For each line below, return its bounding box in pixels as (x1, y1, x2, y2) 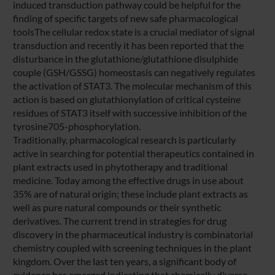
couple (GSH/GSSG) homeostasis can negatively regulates (12, 66, 255, 78)
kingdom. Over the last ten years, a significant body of (12, 255, 236, 267)
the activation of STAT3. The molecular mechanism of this (12, 79, 252, 91)
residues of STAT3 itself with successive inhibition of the (12, 106, 247, 118)
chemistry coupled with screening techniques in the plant (12, 241, 252, 254)
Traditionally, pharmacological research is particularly (12, 133, 236, 145)
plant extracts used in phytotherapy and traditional (12, 160, 228, 172)
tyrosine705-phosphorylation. (12, 120, 141, 132)
